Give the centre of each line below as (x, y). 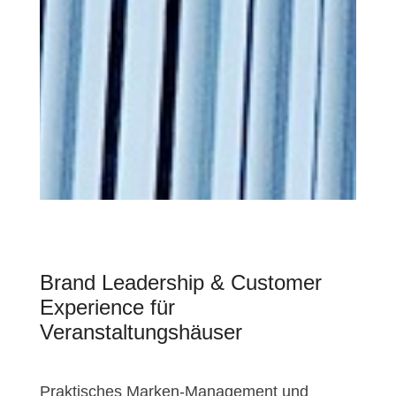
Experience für (107, 308)
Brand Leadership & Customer (180, 283)
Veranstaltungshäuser (141, 332)
